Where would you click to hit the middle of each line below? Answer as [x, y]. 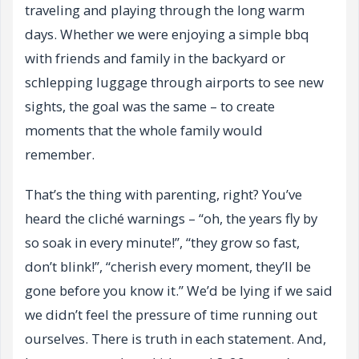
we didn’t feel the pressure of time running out [171, 314]
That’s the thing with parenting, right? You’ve [163, 194]
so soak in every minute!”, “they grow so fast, [162, 242]
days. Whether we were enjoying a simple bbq [167, 34]
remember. [60, 154]
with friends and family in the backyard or [155, 58]
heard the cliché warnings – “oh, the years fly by [171, 218]
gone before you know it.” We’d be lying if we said [179, 290]
